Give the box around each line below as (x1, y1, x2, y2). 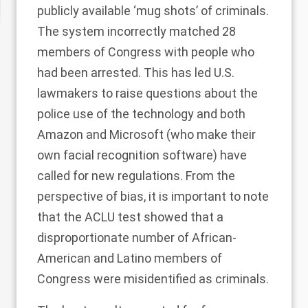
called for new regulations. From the (37, 168, 235, 183)
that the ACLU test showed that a (37, 210, 223, 224)
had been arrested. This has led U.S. (37, 65, 234, 80)
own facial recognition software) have (37, 148, 247, 162)
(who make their (164, 127, 256, 142)
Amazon (37, 127, 83, 142)
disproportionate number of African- (37, 230, 236, 245)
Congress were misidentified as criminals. (37, 272, 269, 286)
